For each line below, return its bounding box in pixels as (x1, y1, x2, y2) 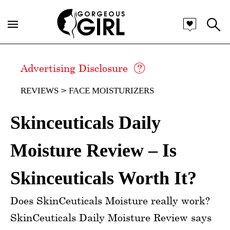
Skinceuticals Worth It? (10, 168, 197, 188)
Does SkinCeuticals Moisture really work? (10, 195, 210, 206)
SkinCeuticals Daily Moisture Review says (10, 212, 212, 223)
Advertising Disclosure (21, 62, 128, 74)
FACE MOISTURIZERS (69, 86, 154, 95)
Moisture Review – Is (10, 140, 177, 161)
